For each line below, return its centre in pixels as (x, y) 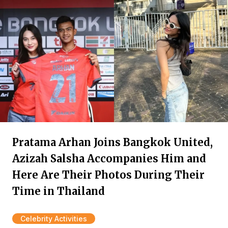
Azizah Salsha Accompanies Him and (109, 159)
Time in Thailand (59, 191)
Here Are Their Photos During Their (108, 175)
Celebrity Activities (54, 219)
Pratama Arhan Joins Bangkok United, (112, 142)
